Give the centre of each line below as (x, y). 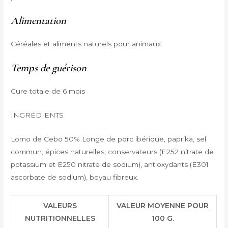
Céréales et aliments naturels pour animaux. (87, 44)
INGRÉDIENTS (37, 115)
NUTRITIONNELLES (60, 218)
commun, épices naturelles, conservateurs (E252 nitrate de (112, 151)
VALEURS (60, 205)
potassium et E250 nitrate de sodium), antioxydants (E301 (110, 164)
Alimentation (39, 21)
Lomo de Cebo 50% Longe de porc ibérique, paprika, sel (109, 139)
